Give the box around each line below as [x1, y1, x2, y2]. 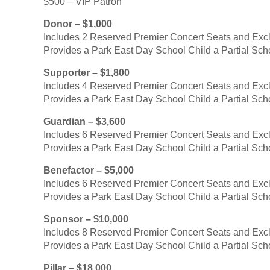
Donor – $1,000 [43, 19, 112, 29]
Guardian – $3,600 [43, 116, 125, 127]
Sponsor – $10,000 [43, 214, 128, 224]
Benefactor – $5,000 [43, 165, 134, 175]
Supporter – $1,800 [43, 67, 130, 78]
